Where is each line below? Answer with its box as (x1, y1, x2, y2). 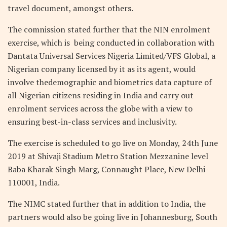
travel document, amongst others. (8, 3, 133, 14)
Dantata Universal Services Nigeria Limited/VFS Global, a (8, 50, 215, 62)
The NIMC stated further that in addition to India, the (8, 198, 206, 210)
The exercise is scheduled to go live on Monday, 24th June (8, 137, 218, 149)
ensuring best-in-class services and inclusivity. (8, 116, 177, 128)
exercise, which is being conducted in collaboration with (8, 37, 214, 49)
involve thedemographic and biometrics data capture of (8, 77, 212, 88)
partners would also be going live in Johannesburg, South (8, 211, 217, 223)
